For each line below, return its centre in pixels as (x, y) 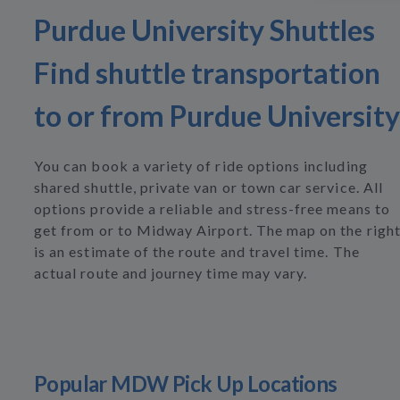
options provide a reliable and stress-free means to (212, 208)
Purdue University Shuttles (204, 30)
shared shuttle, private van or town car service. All (208, 187)
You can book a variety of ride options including (201, 166)
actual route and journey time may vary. (171, 273)
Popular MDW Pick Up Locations (186, 383)
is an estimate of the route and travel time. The (197, 251)
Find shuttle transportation (207, 73)
